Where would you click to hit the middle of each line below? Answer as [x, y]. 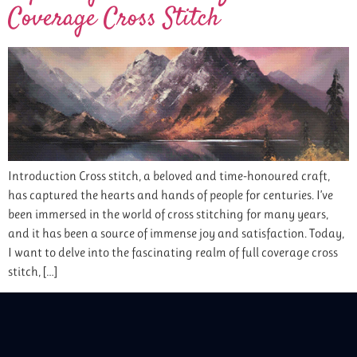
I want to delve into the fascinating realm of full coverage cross [173, 252]
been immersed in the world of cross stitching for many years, [168, 214]
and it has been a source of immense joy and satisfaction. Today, [176, 233]
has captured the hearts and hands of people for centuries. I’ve [171, 194]
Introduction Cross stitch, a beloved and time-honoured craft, [169, 175]
